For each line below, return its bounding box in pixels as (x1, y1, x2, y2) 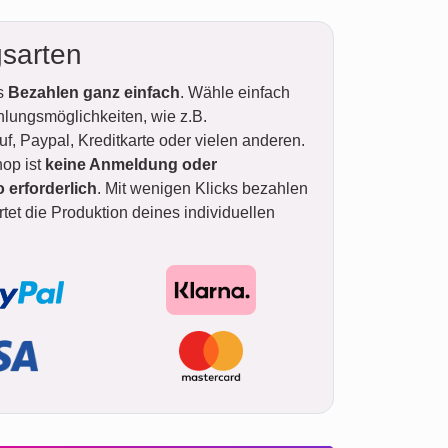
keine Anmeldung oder (45, 155, 217, 173)
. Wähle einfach (180, 83, 290, 101)
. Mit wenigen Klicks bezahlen (97, 179, 308, 197)
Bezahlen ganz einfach (8, 83, 180, 101)
